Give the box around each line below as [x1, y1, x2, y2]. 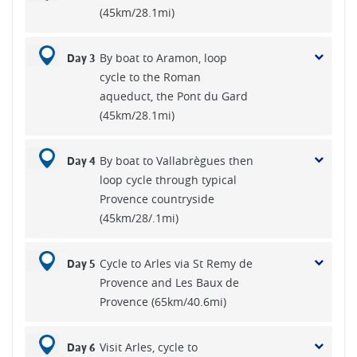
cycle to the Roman [100, 69, 201, 84]
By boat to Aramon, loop [100, 50, 227, 65]
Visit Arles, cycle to [100, 339, 198, 355]
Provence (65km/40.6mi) [100, 294, 226, 309]
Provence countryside [100, 191, 214, 206]
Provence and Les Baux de [100, 275, 239, 290]
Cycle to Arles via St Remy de [100, 256, 253, 271]
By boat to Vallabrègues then [100, 153, 253, 168]
